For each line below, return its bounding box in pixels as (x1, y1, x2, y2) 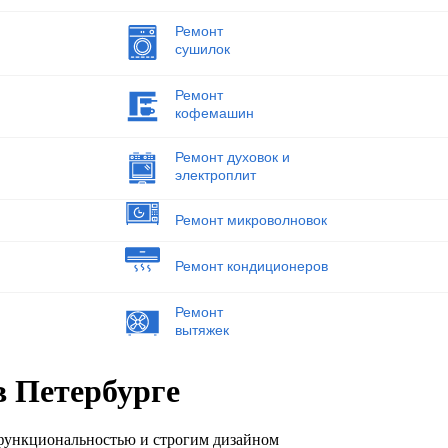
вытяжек (174, 321, 229, 338)
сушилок (174, 41, 230, 58)
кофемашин (174, 104, 254, 121)
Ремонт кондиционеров (174, 258, 328, 275)
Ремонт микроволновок (174, 212, 327, 229)
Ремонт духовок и (174, 148, 290, 165)
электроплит (174, 166, 256, 183)
